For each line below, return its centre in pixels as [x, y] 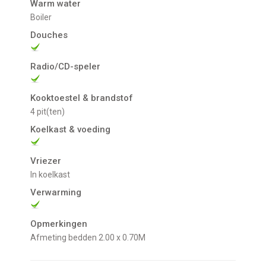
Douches [49, 35]
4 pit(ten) [50, 112]
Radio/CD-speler [66, 67]
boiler [44, 18]
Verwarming [56, 193]
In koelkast [51, 175]
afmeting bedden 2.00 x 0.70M [91, 238]
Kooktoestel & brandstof [82, 98]
